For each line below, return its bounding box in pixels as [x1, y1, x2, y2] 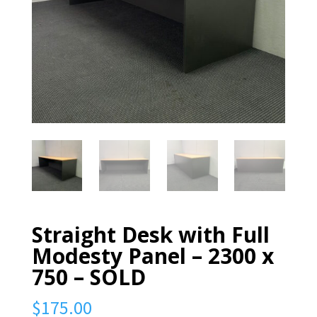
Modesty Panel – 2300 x [31, 241, 274, 270]
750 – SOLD [31, 262, 146, 292]
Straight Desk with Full [31, 219, 270, 249]
